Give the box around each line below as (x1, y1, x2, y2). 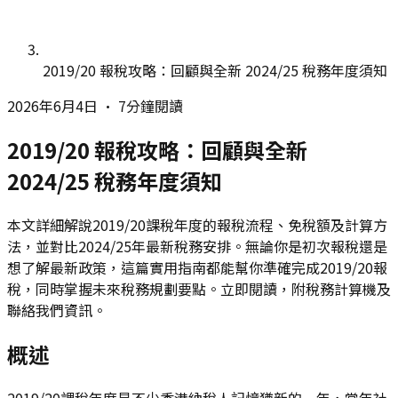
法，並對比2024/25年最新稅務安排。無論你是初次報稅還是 (7, 235, 387, 257)
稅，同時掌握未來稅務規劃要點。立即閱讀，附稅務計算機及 (7, 277, 391, 299)
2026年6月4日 (7, 95, 98, 116)
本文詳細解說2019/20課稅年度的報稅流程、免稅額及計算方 (7, 213, 387, 235)
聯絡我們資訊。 (7, 298, 107, 321)
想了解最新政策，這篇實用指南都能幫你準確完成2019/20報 (7, 256, 387, 278)
